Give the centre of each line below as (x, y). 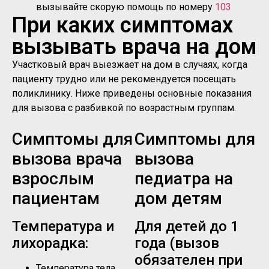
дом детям (178, 198)
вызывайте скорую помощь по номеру (125, 7)
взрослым (53, 178)
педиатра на (184, 178)
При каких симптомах (122, 26)
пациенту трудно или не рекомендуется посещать (124, 79)
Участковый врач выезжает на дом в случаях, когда (130, 65)
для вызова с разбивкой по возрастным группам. (124, 108)
